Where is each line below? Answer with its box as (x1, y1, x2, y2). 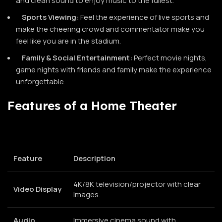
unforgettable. (16, 76, 65, 87)
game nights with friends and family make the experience (16, 64, 212, 75)
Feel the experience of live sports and (79, 11, 209, 22)
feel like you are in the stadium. (16, 35, 121, 46)
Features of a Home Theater (7, 98, 177, 113)
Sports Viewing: (22, 11, 79, 22)
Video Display (13, 183, 61, 194)
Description (73, 153, 115, 164)
